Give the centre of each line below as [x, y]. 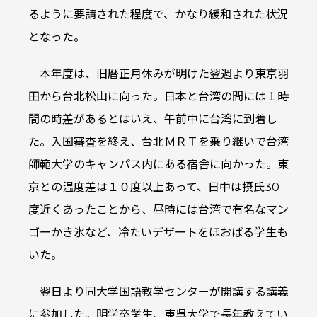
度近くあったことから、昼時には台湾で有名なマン [158, 210]
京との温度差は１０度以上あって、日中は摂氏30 [154, 188]
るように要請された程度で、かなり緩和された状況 [158, 15]
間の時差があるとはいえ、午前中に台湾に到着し [153, 120]
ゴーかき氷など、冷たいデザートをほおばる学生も [158, 233]
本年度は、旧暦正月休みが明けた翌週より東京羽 [164, 74]
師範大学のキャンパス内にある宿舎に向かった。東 [158, 165]
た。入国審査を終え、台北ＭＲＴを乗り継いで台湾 [158, 142]
